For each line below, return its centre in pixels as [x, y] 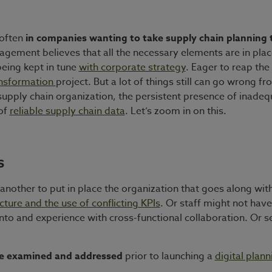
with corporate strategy [132, 67]
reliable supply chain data [67, 111]
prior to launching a [168, 256]
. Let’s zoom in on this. [175, 111]
